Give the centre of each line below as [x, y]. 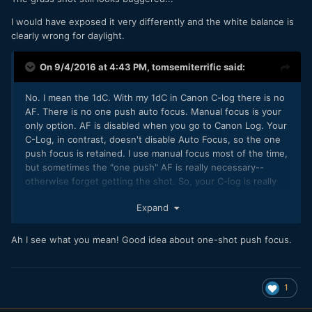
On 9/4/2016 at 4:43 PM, [96, 67]
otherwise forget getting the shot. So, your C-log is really [151, 181]
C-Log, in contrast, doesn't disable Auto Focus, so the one [153, 140]
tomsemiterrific [187, 67]
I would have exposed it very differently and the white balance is [153, 22]
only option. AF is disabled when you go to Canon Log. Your [156, 126]
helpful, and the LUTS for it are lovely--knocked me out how [157, 195]
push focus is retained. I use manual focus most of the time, [156, 154]
